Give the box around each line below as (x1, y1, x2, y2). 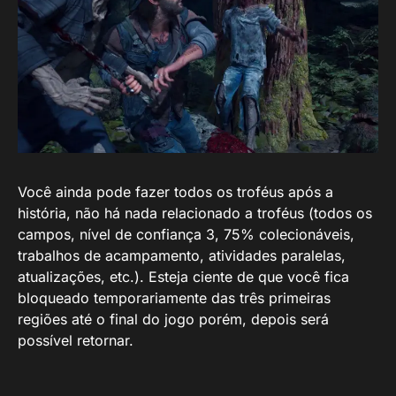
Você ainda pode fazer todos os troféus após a (18, 183, 333, 201)
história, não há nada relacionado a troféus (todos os (18, 204, 372, 222)
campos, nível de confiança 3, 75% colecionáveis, (18, 225, 354, 243)
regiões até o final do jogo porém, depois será (18, 310, 329, 328)
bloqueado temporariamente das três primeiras (18, 289, 331, 307)
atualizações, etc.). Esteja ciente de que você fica (18, 268, 349, 286)
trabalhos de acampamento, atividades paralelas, (18, 247, 346, 264)
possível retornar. (18, 331, 133, 349)
